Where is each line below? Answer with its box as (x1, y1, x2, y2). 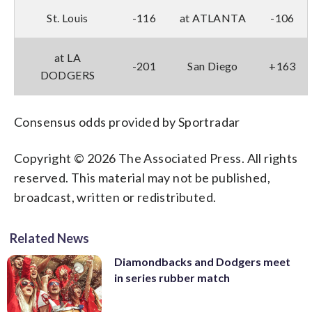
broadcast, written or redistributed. (14, 189, 217, 205)
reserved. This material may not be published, (14, 169, 270, 185)
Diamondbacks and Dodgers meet (114, 254, 290, 268)
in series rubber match (114, 270, 230, 284)
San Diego (187, 58, 238, 72)
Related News (10, 230, 89, 246)
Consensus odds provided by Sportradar (14, 114, 240, 130)
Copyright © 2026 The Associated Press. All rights (14, 150, 298, 166)
